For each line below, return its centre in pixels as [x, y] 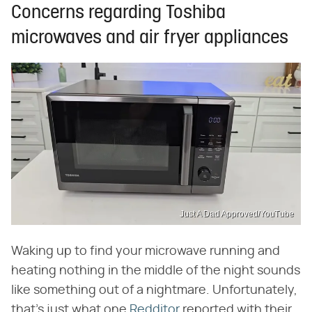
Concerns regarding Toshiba [118, 13]
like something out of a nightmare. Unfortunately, [154, 291]
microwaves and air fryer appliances [150, 38]
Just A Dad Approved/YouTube [237, 214]
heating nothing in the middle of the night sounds [156, 271]
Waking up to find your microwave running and [146, 252]
